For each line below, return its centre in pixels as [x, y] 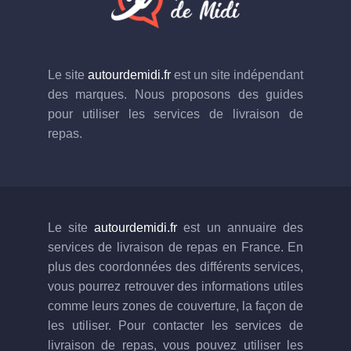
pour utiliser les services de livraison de [175, 114]
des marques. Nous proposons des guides [175, 94]
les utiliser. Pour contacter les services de [175, 325]
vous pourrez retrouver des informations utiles [175, 286]
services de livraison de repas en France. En [175, 247]
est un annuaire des [241, 227]
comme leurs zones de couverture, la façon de [175, 306]
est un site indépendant [237, 74]
